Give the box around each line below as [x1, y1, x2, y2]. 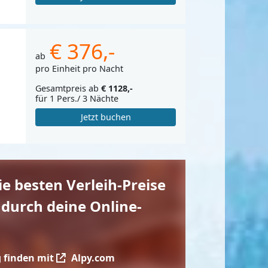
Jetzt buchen [80, 111, 131, 123]
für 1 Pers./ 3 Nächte [35, 93, 118, 105]
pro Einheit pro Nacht [35, 63, 123, 75]
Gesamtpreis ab [35, 83, 101, 95]
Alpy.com [68, 251, 115, 264]
